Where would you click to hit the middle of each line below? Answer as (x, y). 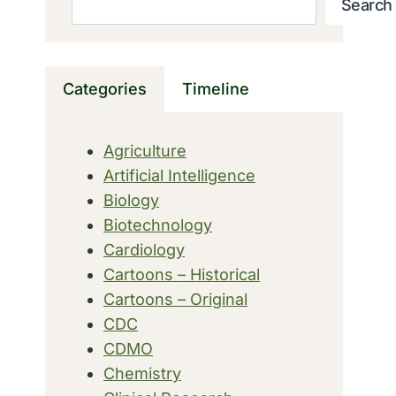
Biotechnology (158, 225)
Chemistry (142, 373)
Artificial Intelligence (179, 175)
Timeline (216, 88)
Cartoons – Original (175, 299)
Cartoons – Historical (182, 274)
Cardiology (144, 249)
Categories (105, 88)
